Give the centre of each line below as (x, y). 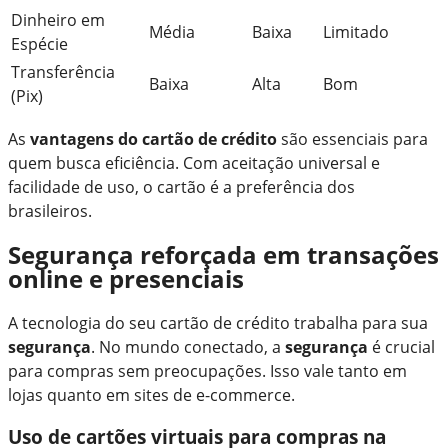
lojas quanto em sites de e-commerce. (151, 394)
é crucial (401, 346)
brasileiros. (50, 210)
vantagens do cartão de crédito (153, 138)
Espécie (39, 43)
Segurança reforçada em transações (223, 254)
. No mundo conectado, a (188, 346)
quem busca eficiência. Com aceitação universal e (194, 162)
